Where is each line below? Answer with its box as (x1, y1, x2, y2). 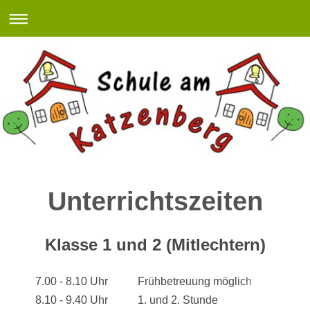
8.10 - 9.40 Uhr (35, 293, 108, 306)
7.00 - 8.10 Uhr (35, 275, 108, 287)
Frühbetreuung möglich (138, 275, 252, 287)
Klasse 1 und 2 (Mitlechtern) (44, 235, 266, 254)
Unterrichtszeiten (47, 185, 263, 216)
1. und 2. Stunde (138, 293, 218, 306)
